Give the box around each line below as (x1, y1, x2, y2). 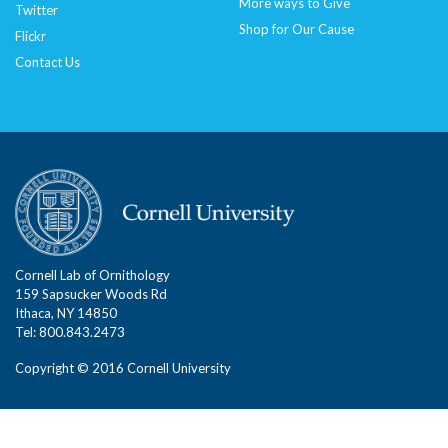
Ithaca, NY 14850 (15, 305, 117, 322)
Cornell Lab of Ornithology (15, 267, 170, 284)
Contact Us (15, 54, 80, 71)
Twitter (15, 2, 58, 19)
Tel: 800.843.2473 (15, 324, 125, 341)
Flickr (15, 28, 46, 45)
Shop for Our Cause (239, 21, 354, 38)
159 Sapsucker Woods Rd (15, 286, 167, 303)
